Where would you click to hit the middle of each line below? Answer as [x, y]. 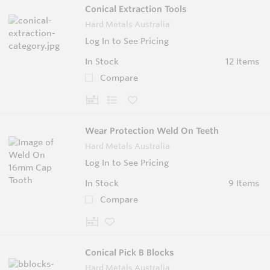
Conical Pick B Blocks [130, 252]
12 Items [242, 61]
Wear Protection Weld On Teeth [152, 130]
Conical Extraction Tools [136, 9]
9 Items [243, 183]
